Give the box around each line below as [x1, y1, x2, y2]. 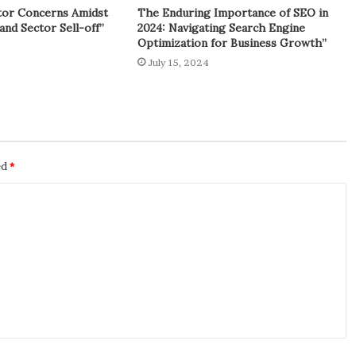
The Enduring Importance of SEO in [137, 6, 329, 21]
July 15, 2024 [148, 56, 210, 69]
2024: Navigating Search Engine [137, 21, 306, 36]
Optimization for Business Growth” [137, 36, 327, 51]
